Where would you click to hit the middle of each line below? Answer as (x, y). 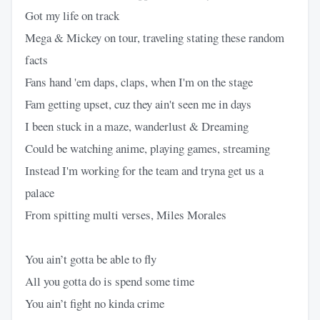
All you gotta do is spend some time (110, 281)
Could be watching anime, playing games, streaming (147, 148)
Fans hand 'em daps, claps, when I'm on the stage (139, 81)
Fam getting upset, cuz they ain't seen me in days (138, 104)
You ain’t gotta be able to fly (91, 259)
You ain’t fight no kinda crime (95, 303)
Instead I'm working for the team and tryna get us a (144, 170)
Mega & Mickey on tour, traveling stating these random (155, 37)
